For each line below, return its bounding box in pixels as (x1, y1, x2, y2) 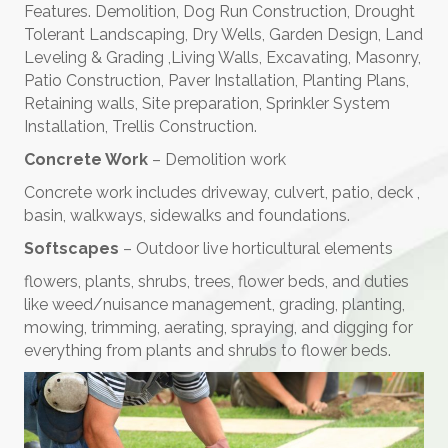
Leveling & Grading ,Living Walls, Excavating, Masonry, (24, 48, 421, 68)
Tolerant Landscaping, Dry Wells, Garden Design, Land (24, 25, 423, 45)
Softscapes (24, 239, 119, 259)
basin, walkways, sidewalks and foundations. (24, 206, 350, 226)
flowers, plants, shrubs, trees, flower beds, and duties (24, 272, 409, 292)
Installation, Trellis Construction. (24, 117, 257, 137)
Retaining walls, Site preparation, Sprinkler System (24, 94, 390, 114)
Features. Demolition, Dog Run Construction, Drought (24, 2, 415, 22)
